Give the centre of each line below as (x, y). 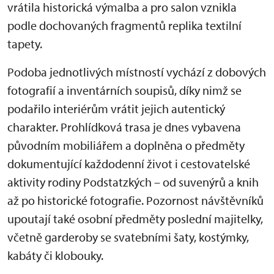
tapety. (25, 44)
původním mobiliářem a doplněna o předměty (126, 146)
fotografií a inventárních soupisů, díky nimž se (124, 91)
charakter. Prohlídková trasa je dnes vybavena (124, 127)
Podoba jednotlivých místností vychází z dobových (137, 72)
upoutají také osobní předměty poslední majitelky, (135, 219)
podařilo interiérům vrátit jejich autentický (116, 109)
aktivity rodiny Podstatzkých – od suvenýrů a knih (133, 182)
